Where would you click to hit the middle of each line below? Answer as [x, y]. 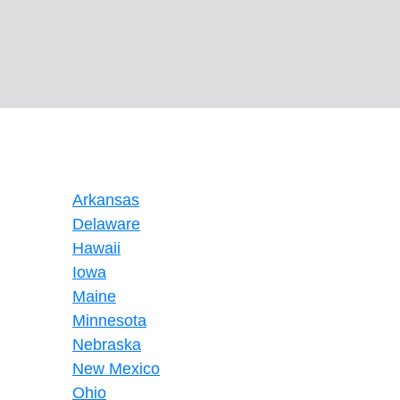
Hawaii [96, 248]
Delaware [106, 224]
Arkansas [106, 200]
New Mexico [116, 369]
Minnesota [109, 321]
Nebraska [107, 345]
